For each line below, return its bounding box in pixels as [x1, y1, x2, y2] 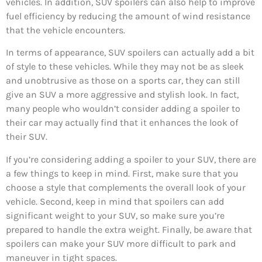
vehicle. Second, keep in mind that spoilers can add [6, 195, 224, 207]
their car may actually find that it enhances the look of [6, 117, 238, 129]
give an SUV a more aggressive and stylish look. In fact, [6, 89, 239, 101]
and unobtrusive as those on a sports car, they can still [6, 75, 240, 87]
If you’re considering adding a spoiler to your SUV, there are [6, 153, 256, 165]
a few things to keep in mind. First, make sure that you [6, 167, 239, 179]
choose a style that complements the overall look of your [6, 181, 246, 193]
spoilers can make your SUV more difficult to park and [6, 237, 236, 249]
